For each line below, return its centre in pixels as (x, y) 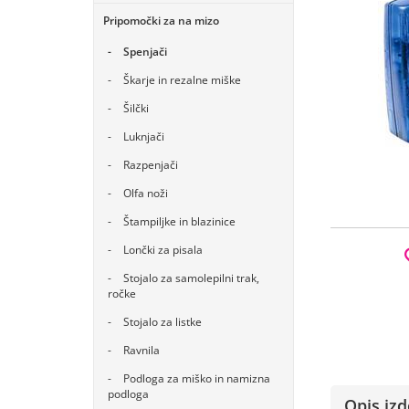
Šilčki (136, 108)
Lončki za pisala (163, 250)
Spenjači (145, 52)
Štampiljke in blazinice (179, 221)
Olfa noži (146, 193)
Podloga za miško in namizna (197, 378)
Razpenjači (151, 165)
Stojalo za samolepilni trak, (191, 278)
